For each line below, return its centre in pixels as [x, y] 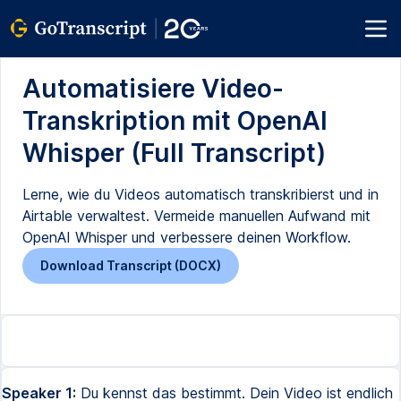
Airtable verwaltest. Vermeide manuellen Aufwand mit [196, 216]
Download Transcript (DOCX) [131, 265]
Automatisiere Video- [153, 89]
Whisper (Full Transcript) [174, 153]
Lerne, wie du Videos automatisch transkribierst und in [200, 194]
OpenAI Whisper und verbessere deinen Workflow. [187, 237]
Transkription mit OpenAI [175, 121]
